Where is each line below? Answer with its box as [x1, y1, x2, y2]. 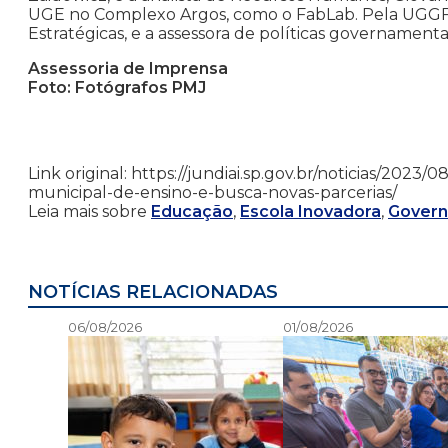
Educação [151, 202, 233, 222]
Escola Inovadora [240, 202, 381, 222]
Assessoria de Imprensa [28, 59, 228, 79]
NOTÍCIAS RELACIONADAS [28, 281, 278, 304]
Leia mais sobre [28, 202, 151, 222]
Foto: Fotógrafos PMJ [28, 78, 206, 98]
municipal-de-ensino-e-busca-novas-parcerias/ [28, 183, 397, 203]
